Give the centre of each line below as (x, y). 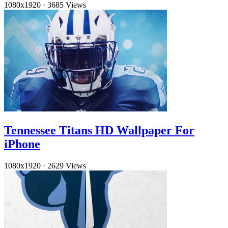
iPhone (22, 144)
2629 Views (67, 165)
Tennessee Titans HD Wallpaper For (99, 130)
